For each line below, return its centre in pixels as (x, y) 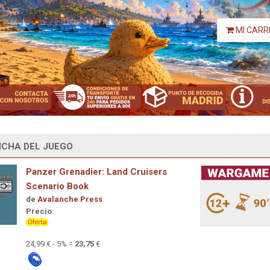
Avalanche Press (70, 199)
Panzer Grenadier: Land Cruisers (96, 171)
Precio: (40, 211)
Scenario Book (57, 186)
